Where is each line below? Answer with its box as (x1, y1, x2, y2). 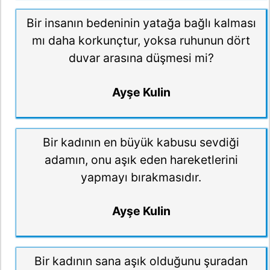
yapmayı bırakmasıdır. (81, 169, 201, 184)
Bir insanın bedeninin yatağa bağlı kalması (26, 16, 256, 31)
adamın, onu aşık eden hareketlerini (44, 152, 238, 167)
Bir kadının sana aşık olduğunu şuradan (34, 253, 248, 268)
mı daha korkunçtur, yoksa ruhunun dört (32, 33, 250, 48)
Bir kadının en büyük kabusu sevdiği (43, 134, 239, 149)
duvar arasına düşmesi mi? (68, 51, 214, 66)
